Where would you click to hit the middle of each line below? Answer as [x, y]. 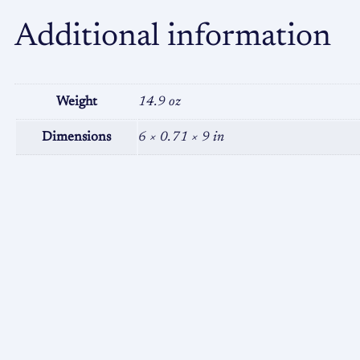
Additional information [173, 38]
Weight [76, 102]
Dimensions [76, 138]
